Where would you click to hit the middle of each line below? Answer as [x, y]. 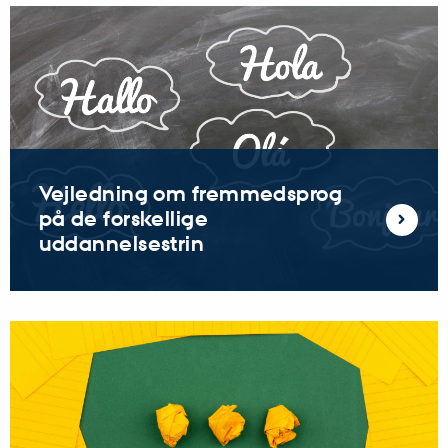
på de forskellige [123, 218]
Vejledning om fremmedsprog [190, 193]
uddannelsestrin [121, 243]
